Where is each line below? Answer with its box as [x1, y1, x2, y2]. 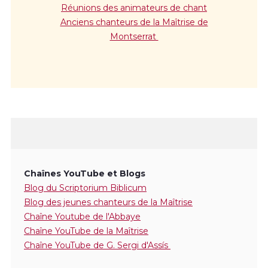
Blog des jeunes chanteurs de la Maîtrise [24, 197, 193, 208]
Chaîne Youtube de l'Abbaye [24, 211, 141, 223]
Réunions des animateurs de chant [61, 2, 207, 14]
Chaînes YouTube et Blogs [24, 168, 145, 179]
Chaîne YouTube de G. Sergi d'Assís [24, 240, 170, 251]
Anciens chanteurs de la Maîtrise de [60, 17, 208, 28]
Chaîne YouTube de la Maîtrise [24, 226, 148, 237]
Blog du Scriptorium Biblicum [24, 182, 147, 194]
